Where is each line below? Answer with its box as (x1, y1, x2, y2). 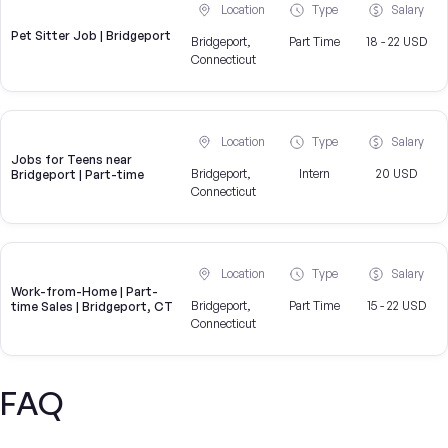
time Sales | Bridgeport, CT (11, 299, 173, 315)
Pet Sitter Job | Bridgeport (11, 27, 171, 43)
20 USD (375, 166, 417, 182)
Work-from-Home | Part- (11, 284, 158, 300)
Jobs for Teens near (11, 152, 132, 168)
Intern (298, 166, 330, 182)
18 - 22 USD (365, 34, 427, 50)
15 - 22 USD (366, 298, 426, 314)
